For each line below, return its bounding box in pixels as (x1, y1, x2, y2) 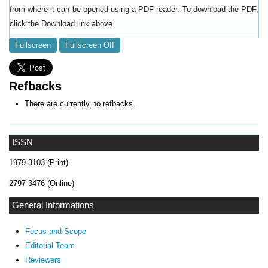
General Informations (12, 200, 94, 210)
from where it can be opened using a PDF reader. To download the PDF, (10, 5, 258, 14)
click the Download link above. (10, 19, 115, 29)
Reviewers (25, 255, 61, 264)
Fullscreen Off (65, 41, 114, 50)
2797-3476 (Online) (9, 178, 74, 188)
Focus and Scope (25, 226, 86, 236)
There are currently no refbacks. (25, 99, 136, 108)
